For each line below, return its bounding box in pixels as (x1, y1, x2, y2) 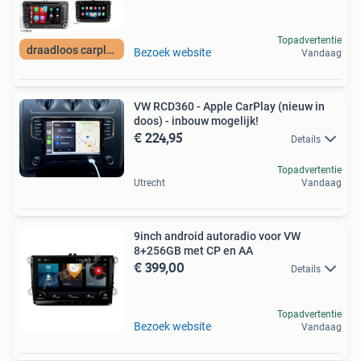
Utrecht (134, 177, 165, 189)
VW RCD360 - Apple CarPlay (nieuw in (134, 99, 325, 113)
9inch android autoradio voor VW (134, 230, 301, 243)
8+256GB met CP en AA (134, 244, 253, 258)
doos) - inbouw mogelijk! (134, 114, 259, 127)
